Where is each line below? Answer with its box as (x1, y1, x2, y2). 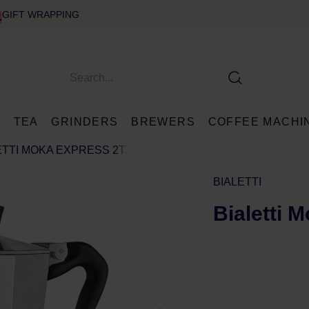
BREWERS (131, 116, 196, 128)
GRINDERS (51, 116, 119, 128)
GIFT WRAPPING (1, 9, 79, 20)
